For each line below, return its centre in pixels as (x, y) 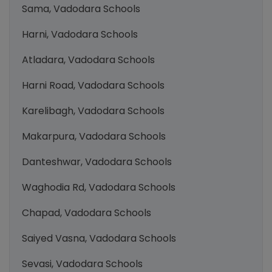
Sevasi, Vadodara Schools (82, 264)
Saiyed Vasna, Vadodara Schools (99, 238)
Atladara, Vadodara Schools (88, 60)
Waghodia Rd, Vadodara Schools (99, 187)
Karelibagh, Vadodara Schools (93, 111)
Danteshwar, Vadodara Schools (97, 162)
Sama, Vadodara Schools (81, 9)
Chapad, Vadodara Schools (87, 213)
